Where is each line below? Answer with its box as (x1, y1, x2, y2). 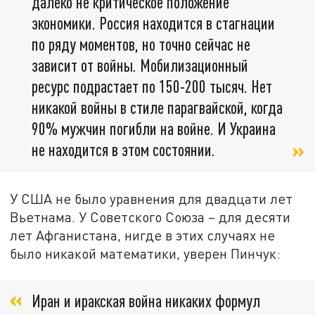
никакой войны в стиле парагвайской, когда (32, 96, 283, 117)
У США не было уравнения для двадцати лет (10, 191, 293, 207)
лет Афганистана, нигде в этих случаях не (10, 227, 276, 244)
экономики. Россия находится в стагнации (32, 12, 275, 33)
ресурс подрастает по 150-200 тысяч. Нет (32, 75, 272, 96)
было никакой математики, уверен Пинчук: (10, 245, 281, 262)
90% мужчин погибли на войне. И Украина (32, 117, 276, 139)
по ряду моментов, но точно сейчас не (32, 33, 250, 54)
